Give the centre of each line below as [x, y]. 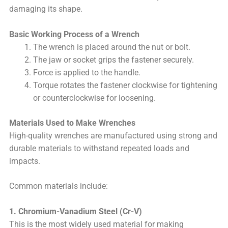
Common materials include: [59, 187]
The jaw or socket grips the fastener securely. [113, 60]
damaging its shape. [46, 9]
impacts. [25, 161]
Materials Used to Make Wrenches [73, 123]
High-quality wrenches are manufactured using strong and [113, 136]
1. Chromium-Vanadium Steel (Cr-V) [76, 212]
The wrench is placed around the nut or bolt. [111, 48]
